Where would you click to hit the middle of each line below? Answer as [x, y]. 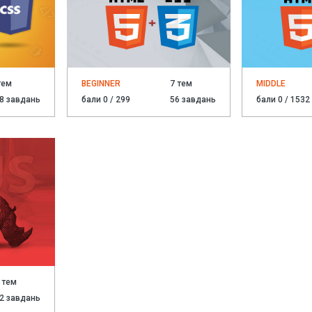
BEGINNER [101, 84]
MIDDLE [271, 84]
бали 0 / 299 [106, 100]
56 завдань [193, 100]
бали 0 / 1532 [283, 100]
